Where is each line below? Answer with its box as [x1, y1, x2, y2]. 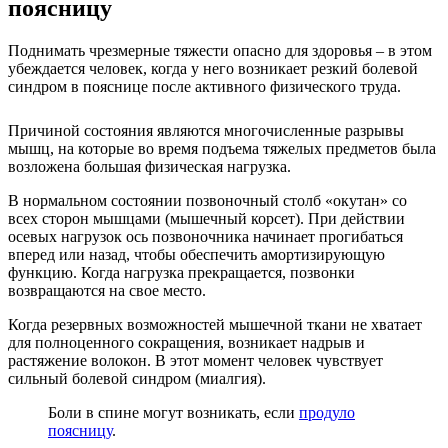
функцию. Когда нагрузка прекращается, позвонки [8, 264, 355, 281]
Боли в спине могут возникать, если [48, 404, 299, 421]
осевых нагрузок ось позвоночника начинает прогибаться [8, 228, 403, 245]
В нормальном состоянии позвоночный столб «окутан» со [8, 192, 407, 209]
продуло [299, 404, 355, 421]
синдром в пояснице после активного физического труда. [8, 78, 401, 95]
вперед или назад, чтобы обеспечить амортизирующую [8, 246, 385, 263]
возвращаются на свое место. [8, 282, 206, 299]
